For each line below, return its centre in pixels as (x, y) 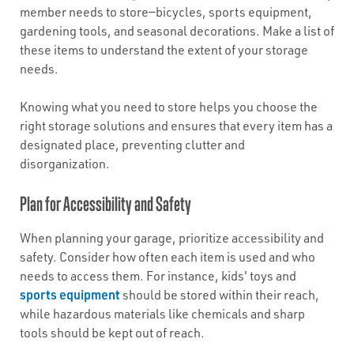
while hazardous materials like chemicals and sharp (162, 314)
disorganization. (65, 164)
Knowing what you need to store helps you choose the (169, 107)
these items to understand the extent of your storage (164, 50)
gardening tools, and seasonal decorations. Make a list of (177, 31)
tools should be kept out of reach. (112, 333)
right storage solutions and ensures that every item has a (176, 126)
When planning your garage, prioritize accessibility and (172, 238)
